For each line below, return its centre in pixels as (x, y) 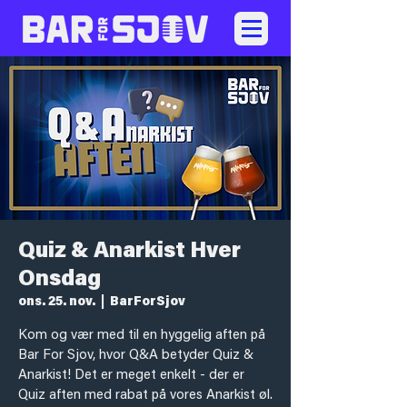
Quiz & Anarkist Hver (129, 252)
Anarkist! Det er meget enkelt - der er (131, 376)
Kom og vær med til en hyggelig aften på (142, 336)
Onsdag (60, 280)
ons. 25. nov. (57, 303)
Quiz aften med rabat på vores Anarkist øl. (145, 396)
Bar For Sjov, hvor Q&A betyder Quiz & (136, 356)
